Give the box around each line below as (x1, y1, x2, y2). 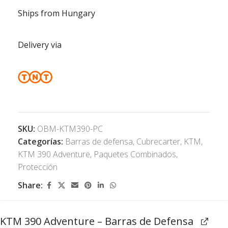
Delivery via (18, 39, 62, 50)
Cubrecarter (136, 135, 180, 147)
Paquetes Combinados (94, 148, 176, 160)
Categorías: (18, 135, 63, 147)
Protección (18, 161, 58, 173)
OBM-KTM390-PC (37, 123, 103, 134)
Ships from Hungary (18, 7, 95, 19)
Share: (18, 179, 43, 191)
